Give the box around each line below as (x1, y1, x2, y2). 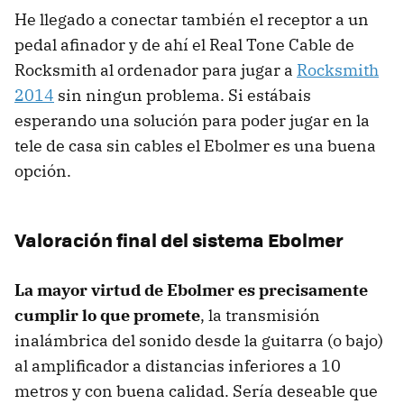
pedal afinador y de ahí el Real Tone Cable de (14, 33, 354, 55)
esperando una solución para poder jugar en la (14, 109, 370, 131)
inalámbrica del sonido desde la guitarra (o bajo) (14, 329, 383, 351)
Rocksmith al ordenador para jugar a (14, 59, 297, 80)
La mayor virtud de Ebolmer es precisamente (14, 279, 368, 300)
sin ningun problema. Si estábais (54, 84, 311, 106)
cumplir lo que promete (14, 304, 200, 326)
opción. (14, 160, 71, 181)
